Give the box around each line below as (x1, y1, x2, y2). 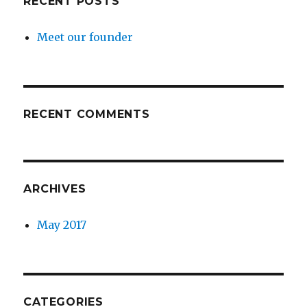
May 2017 (37, 217, 87, 232)
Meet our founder (37, 29, 134, 44)
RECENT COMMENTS (23, 107, 150, 121)
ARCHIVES (23, 182, 86, 195)
